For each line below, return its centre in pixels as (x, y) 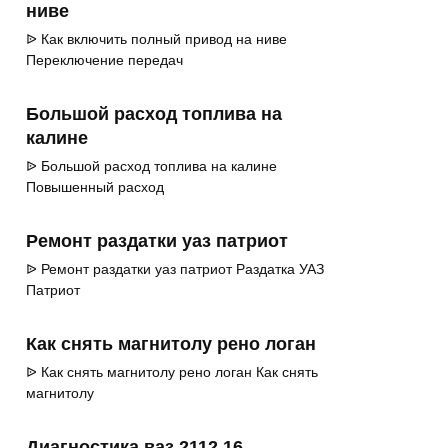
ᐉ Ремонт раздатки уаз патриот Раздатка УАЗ (175, 269)
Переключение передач (104, 60)
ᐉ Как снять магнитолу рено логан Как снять (172, 372)
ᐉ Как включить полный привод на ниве (156, 39)
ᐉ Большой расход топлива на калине (151, 166)
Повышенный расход (95, 187)
